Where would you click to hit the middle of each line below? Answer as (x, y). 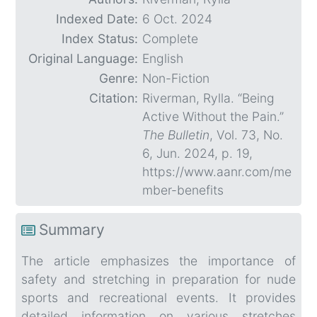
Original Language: (83, 59)
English (163, 59)
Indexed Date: (97, 19)
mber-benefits (183, 190)
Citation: (114, 98)
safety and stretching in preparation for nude (158, 279)
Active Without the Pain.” (213, 117)
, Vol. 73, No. (246, 135)
